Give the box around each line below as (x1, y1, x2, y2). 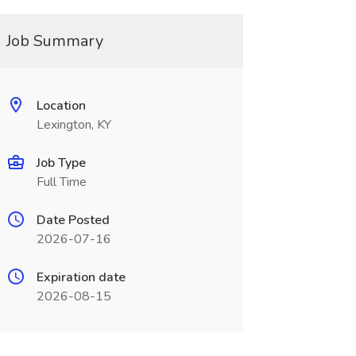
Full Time (36, 173, 87, 191)
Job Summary (6, 30, 103, 52)
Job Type (36, 154, 86, 172)
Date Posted (36, 211, 110, 229)
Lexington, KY (36, 116, 111, 133)
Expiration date (36, 269, 126, 286)
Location (36, 97, 86, 114)
